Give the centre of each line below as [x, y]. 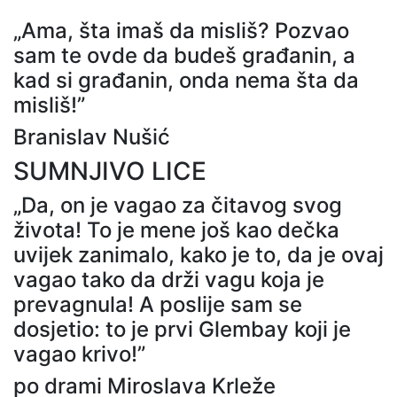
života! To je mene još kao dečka [176, 230]
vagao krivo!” [79, 354]
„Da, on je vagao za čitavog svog [178, 205]
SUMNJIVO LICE [110, 171]
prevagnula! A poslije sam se [158, 304]
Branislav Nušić [92, 136]
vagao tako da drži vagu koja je [169, 279]
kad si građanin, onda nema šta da [186, 80]
